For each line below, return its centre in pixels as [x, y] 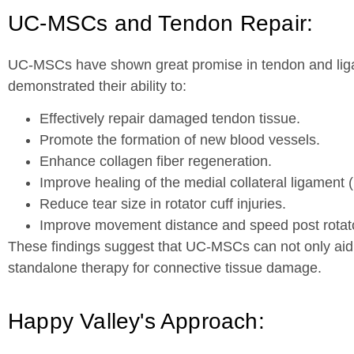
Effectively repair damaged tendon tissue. [170, 118]
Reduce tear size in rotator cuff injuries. [163, 203]
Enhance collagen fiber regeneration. [156, 161]
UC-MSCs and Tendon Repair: [161, 23]
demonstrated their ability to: [97, 86]
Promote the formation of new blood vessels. [180, 139]
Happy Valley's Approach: [136, 322]
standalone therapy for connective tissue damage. [165, 267]
